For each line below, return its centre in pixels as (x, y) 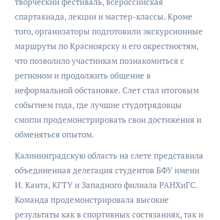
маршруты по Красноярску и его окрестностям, (106, 46)
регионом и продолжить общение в (82, 76)
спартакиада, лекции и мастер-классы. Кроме (103, 17)
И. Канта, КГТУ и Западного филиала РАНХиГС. (106, 185)
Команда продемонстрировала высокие (92, 200)
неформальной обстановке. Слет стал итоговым (107, 90)
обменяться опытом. (54, 135)
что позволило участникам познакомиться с (99, 61)
